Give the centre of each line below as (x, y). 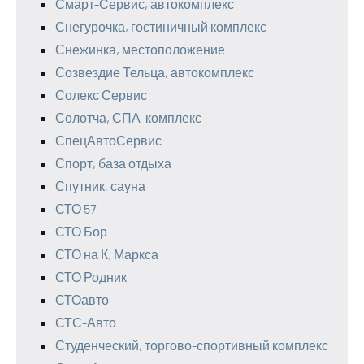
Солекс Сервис (101, 95)
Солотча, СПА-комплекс (128, 117)
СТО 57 (76, 208)
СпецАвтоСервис (108, 140)
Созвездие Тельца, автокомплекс (155, 72)
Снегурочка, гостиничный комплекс (161, 26)
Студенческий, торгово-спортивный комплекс (192, 345)
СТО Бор (81, 231)
